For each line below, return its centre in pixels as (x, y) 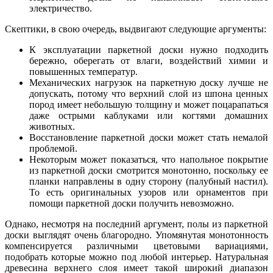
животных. (52, 126)
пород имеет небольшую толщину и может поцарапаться (149, 104)
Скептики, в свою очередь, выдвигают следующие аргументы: (136, 29)
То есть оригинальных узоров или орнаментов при (149, 192)
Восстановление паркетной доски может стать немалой (149, 137)
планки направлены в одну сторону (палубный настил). (149, 181)
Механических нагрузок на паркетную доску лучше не (149, 82)
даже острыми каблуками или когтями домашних (149, 115)
